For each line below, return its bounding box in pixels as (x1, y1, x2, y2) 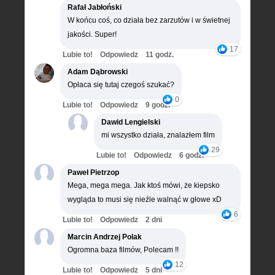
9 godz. (145, 100, 170, 109)
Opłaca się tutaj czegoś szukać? (68, 80, 174, 89)
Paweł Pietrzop (68, 168, 119, 177)
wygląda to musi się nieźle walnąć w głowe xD (68, 195, 222, 204)
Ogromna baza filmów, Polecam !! (68, 245, 179, 254)
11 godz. (145, 50, 174, 59)
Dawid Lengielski (101, 117, 160, 126)
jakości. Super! (68, 29, 117, 39)
